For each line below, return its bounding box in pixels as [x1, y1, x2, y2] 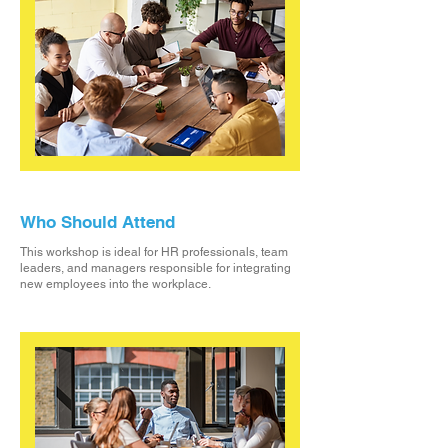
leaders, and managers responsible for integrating [20, 261, 291, 275]
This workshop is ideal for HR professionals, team [20, 245, 288, 259]
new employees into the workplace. [20, 277, 211, 291]
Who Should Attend [20, 212, 175, 232]
